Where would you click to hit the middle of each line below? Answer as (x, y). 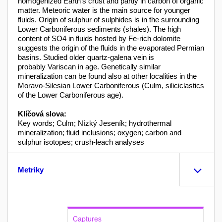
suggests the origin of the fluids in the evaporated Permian (111, 48)
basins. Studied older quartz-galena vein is (86, 57)
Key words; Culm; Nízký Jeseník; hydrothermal (95, 123)
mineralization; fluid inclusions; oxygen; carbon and (100, 133)
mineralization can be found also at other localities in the (107, 76)
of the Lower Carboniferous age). (71, 95)
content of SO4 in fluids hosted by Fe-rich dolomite (99, 39)
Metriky (31, 170)
